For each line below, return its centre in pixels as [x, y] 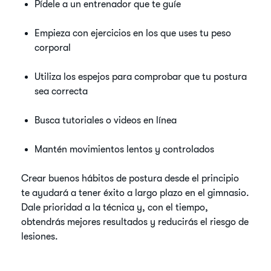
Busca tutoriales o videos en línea [106, 120]
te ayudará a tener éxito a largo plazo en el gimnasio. [135, 193]
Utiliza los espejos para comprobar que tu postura [141, 77]
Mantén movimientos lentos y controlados [125, 149]
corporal [53, 48]
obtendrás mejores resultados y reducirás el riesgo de [135, 222]
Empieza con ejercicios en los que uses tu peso [133, 33]
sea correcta [61, 91]
